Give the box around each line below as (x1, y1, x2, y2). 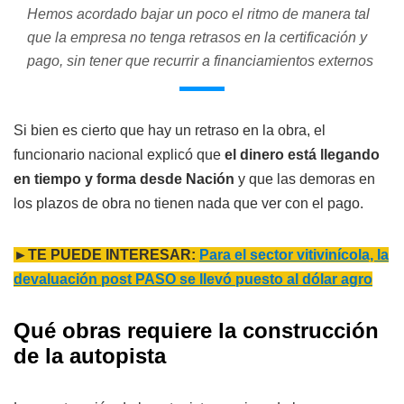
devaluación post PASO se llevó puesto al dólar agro (14, 271, 372, 288)
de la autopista (14, 344, 166, 369)
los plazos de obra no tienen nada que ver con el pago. (14, 196, 363, 212)
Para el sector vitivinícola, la (199, 247, 389, 263)
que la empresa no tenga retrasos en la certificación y (27, 30, 367, 46)
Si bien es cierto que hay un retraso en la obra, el (14, 123, 326, 139)
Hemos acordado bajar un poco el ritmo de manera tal (27, 6, 370, 23)
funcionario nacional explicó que (14, 147, 225, 163)
